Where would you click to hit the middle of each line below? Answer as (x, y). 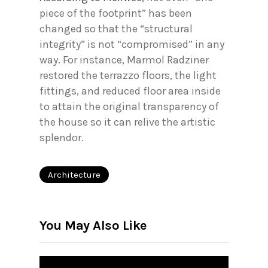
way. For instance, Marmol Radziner (124, 60)
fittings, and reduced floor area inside (130, 91)
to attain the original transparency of (129, 107)
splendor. (62, 138)
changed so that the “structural (116, 29)
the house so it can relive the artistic (127, 122)
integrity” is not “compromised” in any (132, 45)
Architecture (74, 174)
